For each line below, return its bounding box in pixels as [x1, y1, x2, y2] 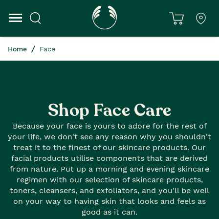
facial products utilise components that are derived [11, 153, 208, 163]
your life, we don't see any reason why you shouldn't [8, 132, 211, 141]
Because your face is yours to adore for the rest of [12, 121, 207, 131]
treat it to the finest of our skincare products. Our [13, 143, 206, 152]
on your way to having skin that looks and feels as [13, 197, 206, 206]
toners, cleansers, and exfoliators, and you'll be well [10, 186, 209, 195]
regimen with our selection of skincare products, [16, 175, 203, 184]
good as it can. [82, 207, 137, 217]
